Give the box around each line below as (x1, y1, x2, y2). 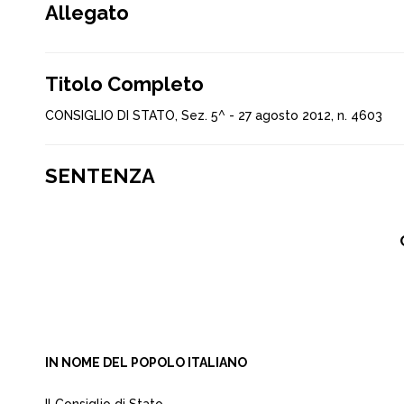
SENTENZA (45, 164, 155, 188)
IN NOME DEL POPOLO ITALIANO (45, 355, 247, 370)
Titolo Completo (45, 72, 204, 96)
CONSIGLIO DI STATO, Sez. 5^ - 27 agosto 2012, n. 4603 (45, 108, 382, 123)
